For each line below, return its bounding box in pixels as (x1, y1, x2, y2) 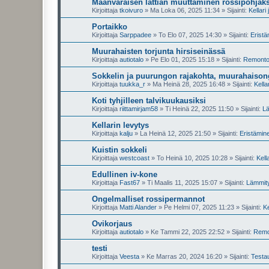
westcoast (119, 154, 150, 162)
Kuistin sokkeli (92, 145, 147, 154)
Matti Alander (119, 204, 157, 211)
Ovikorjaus (92, 219, 132, 228)
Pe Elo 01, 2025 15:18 (151, 56, 214, 63)
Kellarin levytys (92, 121, 149, 130)
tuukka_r (119, 80, 145, 88)
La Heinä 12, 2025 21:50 (140, 130, 211, 137)
